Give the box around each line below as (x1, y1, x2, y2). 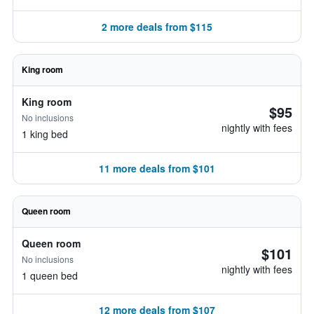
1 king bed (22, 127, 68, 141)
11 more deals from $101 (99, 161, 215, 175)
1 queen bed (22, 268, 78, 282)
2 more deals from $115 (102, 20, 212, 34)
